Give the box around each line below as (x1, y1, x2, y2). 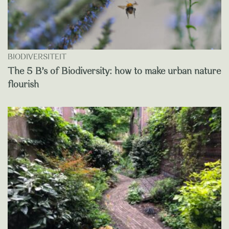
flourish (8, 80, 39, 90)
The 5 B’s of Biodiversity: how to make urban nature (8, 66, 221, 77)
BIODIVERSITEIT (8, 53, 66, 62)
